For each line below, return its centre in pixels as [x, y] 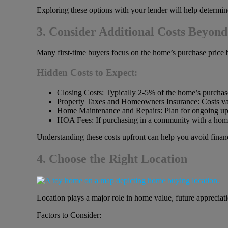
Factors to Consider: [69, 215]
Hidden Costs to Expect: [87, 73]
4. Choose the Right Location [112, 159]
